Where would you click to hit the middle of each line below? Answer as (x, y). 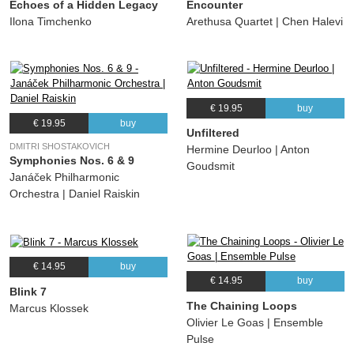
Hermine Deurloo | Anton (248, 150)
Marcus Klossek (49, 308)
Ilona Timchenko (51, 22)
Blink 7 (28, 291)
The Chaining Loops (242, 305)
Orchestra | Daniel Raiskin (75, 194)
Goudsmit (211, 166)
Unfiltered (213, 133)
